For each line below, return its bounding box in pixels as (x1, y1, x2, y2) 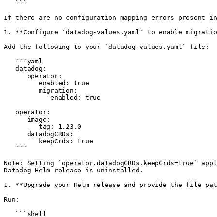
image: (4, 116, 27, 123)
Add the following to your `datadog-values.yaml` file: (4, 43, 209, 50)
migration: (4, 87, 39, 94)
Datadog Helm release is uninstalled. (4, 167, 143, 174)
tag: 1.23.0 (4, 123, 39, 130)
